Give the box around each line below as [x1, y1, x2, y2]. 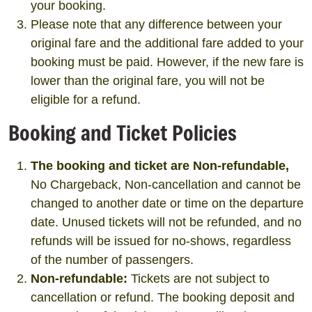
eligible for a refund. [31, 93, 141, 107]
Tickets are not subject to [127, 272, 270, 286]
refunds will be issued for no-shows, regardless [31, 234, 291, 248]
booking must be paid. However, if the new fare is [31, 55, 304, 69]
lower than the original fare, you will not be [31, 74, 265, 88]
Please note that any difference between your [31, 17, 282, 31]
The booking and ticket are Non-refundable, [31, 159, 289, 173]
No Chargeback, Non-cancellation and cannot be [31, 178, 301, 192]
